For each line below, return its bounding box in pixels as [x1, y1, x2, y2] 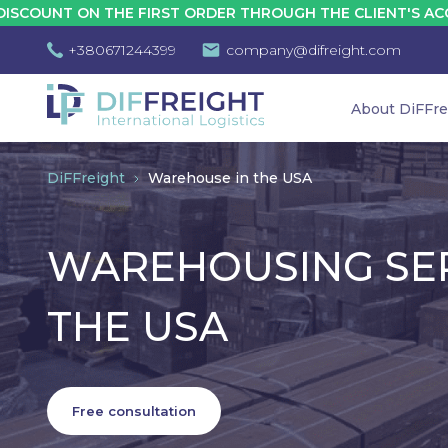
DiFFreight [47, 169, 129, 187]
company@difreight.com [226, 41, 401, 59]
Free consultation [72, 403, 196, 419]
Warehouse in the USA [148, 169, 312, 187]
